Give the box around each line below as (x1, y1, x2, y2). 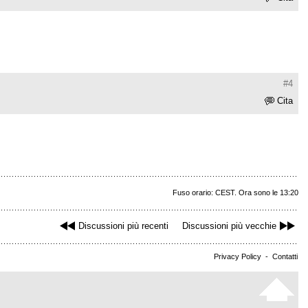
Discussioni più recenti (78, 221, 168, 232)
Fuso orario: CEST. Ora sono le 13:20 (173, 188, 298, 197)
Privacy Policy (214, 252, 261, 261)
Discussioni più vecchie (182, 221, 276, 232)
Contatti (272, 252, 298, 261)
